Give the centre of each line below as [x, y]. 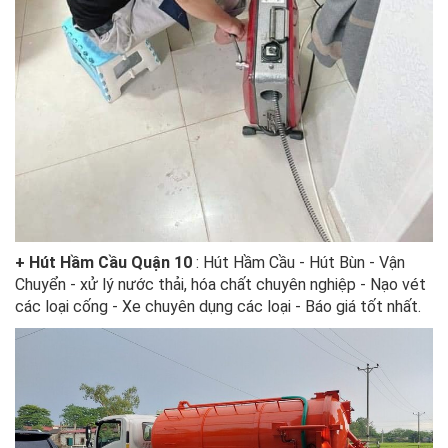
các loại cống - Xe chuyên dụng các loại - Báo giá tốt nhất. [218, 307]
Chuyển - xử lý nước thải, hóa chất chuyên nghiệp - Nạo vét [220, 285]
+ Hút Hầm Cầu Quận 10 [103, 263]
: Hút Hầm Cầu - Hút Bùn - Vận [298, 263]
